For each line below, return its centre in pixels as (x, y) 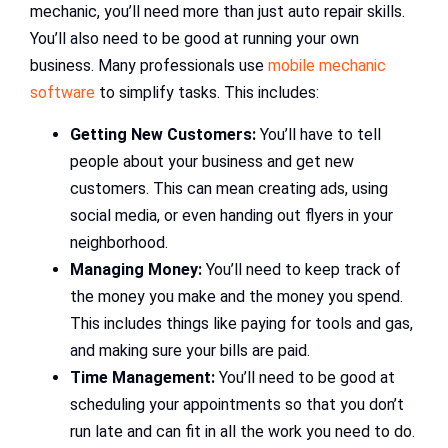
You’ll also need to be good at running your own (194, 39)
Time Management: (142, 378)
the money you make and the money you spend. (236, 297)
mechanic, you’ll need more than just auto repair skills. (217, 12)
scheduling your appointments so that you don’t (237, 405)
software (62, 93)
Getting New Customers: (163, 135)
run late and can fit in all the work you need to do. (242, 432)
